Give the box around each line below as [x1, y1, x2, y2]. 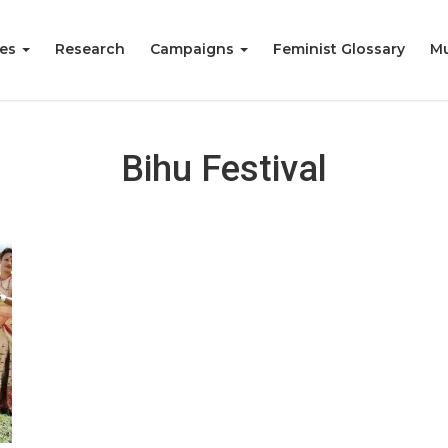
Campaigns [150, 40, 238, 58]
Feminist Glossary [273, 40, 405, 58]
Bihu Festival [121, 148, 327, 190]
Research [55, 40, 125, 58]
